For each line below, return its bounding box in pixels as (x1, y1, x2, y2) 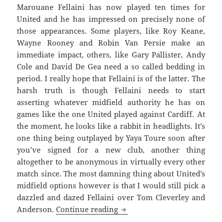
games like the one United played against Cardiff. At (17, 109, 205, 119)
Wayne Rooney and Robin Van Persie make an (17, 37, 205, 48)
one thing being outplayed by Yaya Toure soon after (17, 132, 205, 143)
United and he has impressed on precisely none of (17, 13, 205, 24)
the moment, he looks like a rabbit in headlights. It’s (17, 120, 205, 131)
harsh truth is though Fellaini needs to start (17, 85, 205, 95)
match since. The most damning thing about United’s (17, 168, 205, 178)
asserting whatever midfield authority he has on (17, 97, 205, 107)
